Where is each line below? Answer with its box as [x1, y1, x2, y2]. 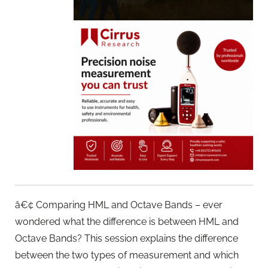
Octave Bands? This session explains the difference [15, 233, 238, 245]
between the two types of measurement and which [15, 249, 239, 261]
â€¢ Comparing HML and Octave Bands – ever [15, 199, 223, 211]
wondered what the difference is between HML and [15, 216, 239, 228]
